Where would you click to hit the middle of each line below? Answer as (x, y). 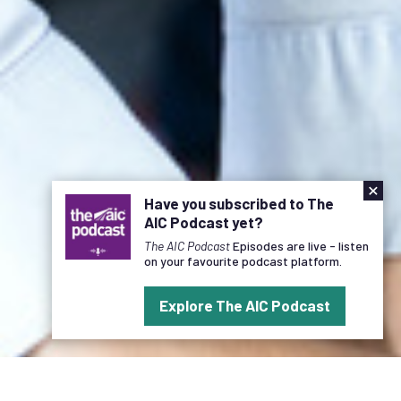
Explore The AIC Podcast (245, 305)
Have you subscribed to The (239, 203)
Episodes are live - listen (301, 246)
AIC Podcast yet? (204, 222)
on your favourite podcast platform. (243, 261)
